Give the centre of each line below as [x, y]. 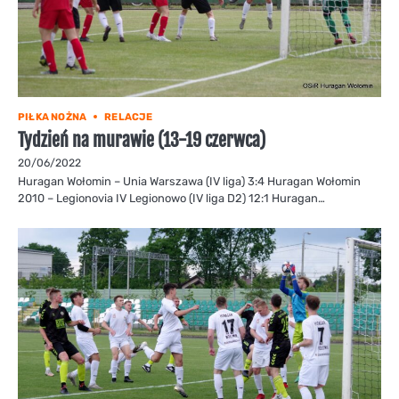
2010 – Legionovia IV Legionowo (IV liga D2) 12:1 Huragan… [171, 198]
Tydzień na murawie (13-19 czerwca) [142, 140]
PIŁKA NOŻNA [53, 117]
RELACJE [129, 117]
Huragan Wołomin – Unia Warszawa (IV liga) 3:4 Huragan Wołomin [189, 181]
